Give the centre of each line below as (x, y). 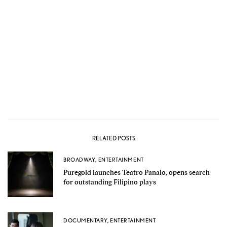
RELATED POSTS (113, 138)
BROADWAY (80, 159)
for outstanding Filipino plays (110, 182)
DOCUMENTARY (86, 220)
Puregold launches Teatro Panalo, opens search (137, 172)
